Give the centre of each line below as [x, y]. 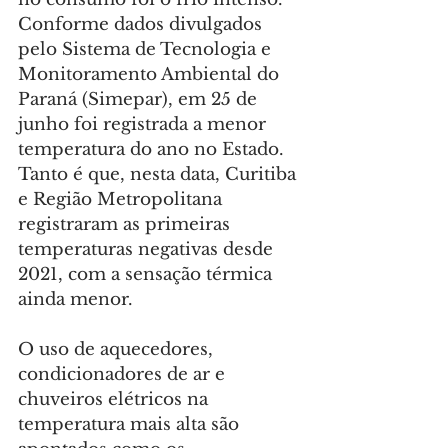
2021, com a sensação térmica [147, 275]
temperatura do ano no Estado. [153, 150]
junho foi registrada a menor [144, 125]
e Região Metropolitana [122, 200]
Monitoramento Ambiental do [151, 75]
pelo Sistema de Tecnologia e [147, 50]
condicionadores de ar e [124, 375]
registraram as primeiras [126, 225]
